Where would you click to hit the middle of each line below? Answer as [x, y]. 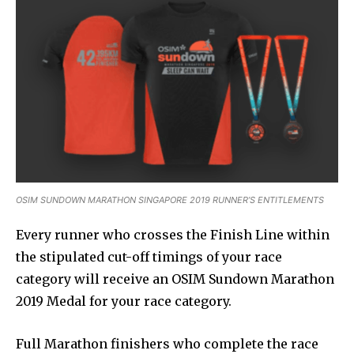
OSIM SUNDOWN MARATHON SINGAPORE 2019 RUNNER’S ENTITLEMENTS [170, 200]
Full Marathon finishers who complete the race [167, 343]
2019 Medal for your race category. [124, 301]
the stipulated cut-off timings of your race [149, 256]
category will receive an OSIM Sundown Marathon [175, 279]
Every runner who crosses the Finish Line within [173, 234]
